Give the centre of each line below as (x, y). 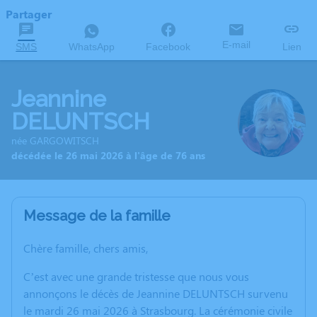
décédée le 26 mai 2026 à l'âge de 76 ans (108, 155)
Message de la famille (97, 216)
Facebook (168, 47)
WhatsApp (91, 47)
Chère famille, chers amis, (86, 248)
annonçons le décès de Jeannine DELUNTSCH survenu (156, 293)
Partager (29, 14)
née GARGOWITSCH (55, 140)
